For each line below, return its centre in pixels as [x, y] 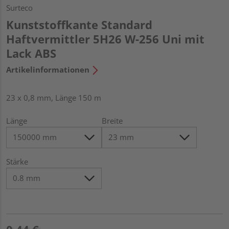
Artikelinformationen [48, 69]
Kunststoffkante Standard [79, 24]
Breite [112, 120]
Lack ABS [31, 53]
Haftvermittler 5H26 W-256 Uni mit [105, 39]
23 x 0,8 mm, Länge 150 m [54, 97]
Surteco [19, 7]
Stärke [17, 161]
